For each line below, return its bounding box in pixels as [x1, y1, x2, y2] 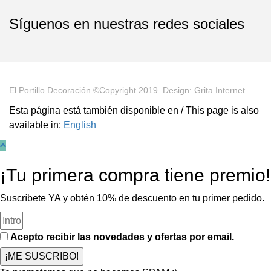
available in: [9, 120, 64, 131]
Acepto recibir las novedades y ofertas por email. [10, 232, 234, 243]
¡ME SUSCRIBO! [5, 251, 79, 262]
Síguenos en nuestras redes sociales [9, 16, 244, 33]
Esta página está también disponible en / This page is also [9, 105, 259, 116]
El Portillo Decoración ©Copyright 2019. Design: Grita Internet [9, 85, 245, 96]
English [64, 120, 96, 131]
